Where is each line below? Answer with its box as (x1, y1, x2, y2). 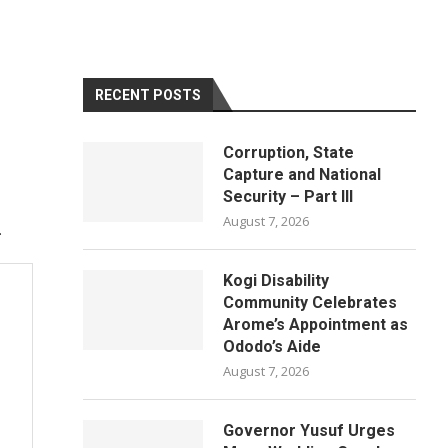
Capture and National (223, 165, 382, 184)
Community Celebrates (223, 293, 398, 312)
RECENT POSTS (95, 87, 202, 103)
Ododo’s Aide (223, 337, 322, 356)
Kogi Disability (223, 271, 330, 290)
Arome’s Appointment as (223, 315, 409, 334)
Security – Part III (223, 187, 354, 206)
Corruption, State (223, 143, 355, 162)
